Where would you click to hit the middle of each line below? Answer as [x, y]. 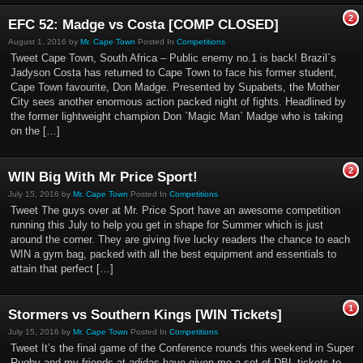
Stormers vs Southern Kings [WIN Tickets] [145, 315]
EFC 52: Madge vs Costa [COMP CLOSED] [143, 25]
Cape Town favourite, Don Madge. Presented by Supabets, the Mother [175, 87]
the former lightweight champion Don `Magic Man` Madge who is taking [177, 116]
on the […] [35, 131]
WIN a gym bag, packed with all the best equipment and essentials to [173, 254]
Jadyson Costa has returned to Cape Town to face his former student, [174, 73]
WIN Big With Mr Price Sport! [103, 177]
